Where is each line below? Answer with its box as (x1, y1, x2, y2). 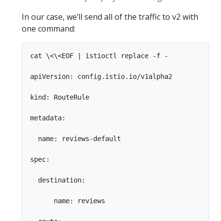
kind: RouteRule (30, 93, 89, 101)
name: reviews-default (30, 135, 121, 143)
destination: (30, 176, 85, 184)
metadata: (30, 114, 66, 122)
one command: (22, 23, 75, 34)
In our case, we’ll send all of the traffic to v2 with (22, 11, 198, 22)
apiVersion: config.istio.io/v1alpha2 (30, 73, 172, 80)
